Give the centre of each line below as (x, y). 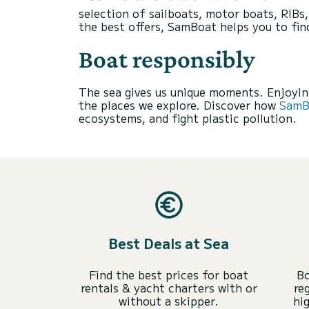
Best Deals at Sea (169, 243)
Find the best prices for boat (169, 275)
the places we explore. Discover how (179, 105)
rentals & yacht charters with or (169, 288)
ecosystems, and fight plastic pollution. (188, 118)
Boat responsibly (167, 59)
